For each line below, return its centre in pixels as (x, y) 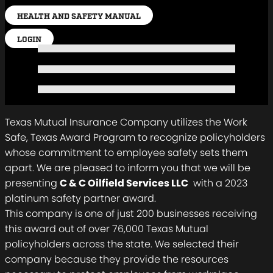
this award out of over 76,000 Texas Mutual (107, 229)
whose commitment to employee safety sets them (126, 153)
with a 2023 (218, 183)
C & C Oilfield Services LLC (124, 183)
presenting (32, 183)
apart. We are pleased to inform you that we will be (128, 168)
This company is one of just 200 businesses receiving (131, 214)
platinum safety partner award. (80, 199)
